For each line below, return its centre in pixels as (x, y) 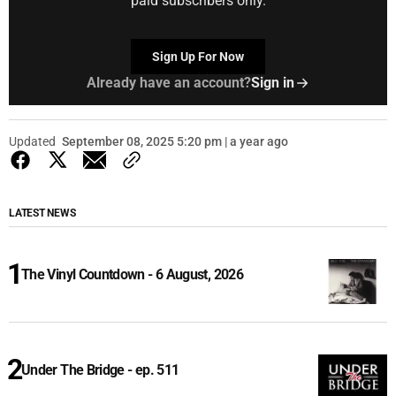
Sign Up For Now (198, 57)
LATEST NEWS (42, 213)
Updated (32, 142)
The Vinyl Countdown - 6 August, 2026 (132, 275)
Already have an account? (168, 83)
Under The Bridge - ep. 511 (100, 370)
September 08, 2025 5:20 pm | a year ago (175, 142)
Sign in (272, 83)
